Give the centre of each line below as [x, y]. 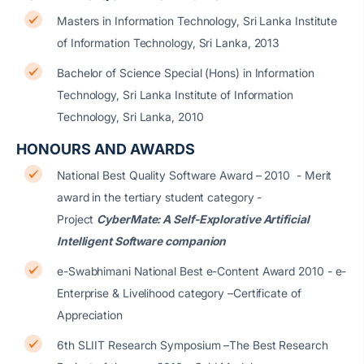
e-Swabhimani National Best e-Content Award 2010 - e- [202, 271]
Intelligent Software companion [142, 241]
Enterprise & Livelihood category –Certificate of [179, 293]
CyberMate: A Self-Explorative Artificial [203, 219]
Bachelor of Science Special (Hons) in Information [186, 73]
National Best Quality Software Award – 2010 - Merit [195, 175]
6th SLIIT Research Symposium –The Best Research [193, 345]
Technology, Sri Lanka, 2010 [130, 117]
